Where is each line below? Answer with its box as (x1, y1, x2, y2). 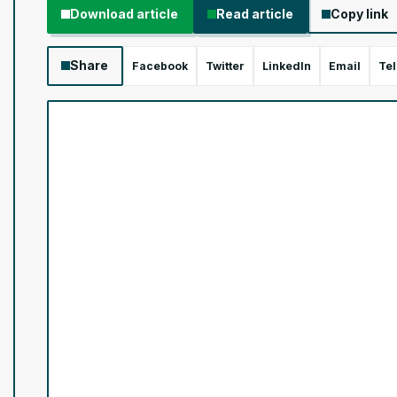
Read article (215, 5, 293, 21)
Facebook (131, 58, 188, 73)
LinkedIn (261, 58, 311, 73)
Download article (70, 5, 179, 21)
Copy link (331, 5, 389, 21)
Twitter (205, 58, 245, 73)
